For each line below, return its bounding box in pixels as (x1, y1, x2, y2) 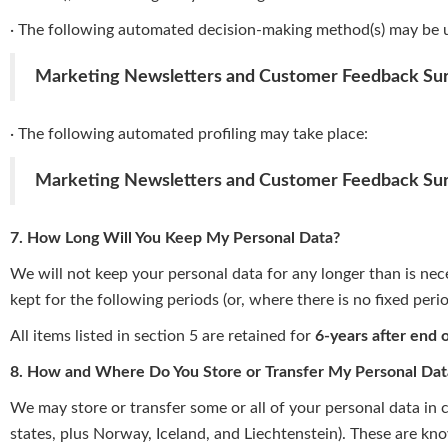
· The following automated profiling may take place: (10, 126, 368, 143)
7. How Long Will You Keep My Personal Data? (10, 230, 340, 247)
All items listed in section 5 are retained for (10, 328, 315, 345)
